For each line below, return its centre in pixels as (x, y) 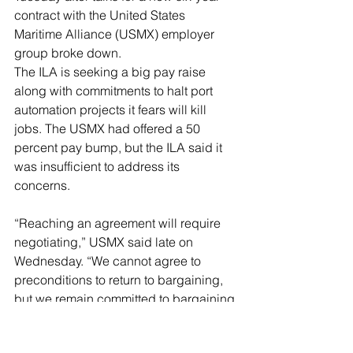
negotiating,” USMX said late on (105, 242)
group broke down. (68, 53)
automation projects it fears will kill (112, 110)
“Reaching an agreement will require (119, 223)
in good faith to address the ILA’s (107, 318)
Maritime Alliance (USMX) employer (116, 34)
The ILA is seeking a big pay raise (111, 72)
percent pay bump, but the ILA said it (120, 148)
